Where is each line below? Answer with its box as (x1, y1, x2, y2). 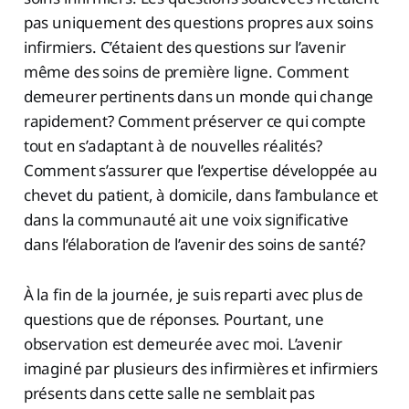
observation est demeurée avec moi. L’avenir (23, 333, 342, 355)
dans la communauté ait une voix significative (23, 209, 350, 231)
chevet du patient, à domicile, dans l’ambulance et (23, 184, 379, 206)
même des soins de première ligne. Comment (23, 61, 349, 83)
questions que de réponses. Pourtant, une (23, 309, 324, 330)
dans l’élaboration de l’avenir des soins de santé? (23, 234, 366, 256)
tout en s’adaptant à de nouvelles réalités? (23, 135, 322, 157)
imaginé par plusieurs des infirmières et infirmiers (23, 358, 379, 380)
